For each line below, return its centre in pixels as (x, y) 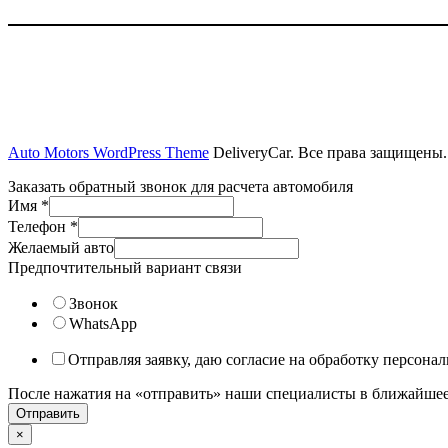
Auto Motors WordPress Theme (108, 152)
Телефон (39, 226)
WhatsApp (103, 323)
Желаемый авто (61, 247)
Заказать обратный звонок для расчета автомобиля (180, 186)
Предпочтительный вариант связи (125, 267)
